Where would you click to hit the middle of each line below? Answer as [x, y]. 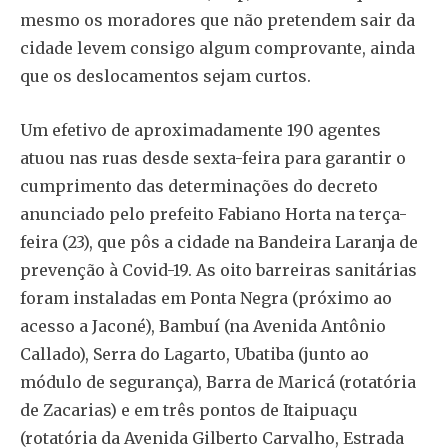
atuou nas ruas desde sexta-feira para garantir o [213, 158]
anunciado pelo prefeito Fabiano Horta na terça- [213, 214]
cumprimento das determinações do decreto [199, 186]
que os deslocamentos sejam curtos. [165, 76]
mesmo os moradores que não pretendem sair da [217, 20]
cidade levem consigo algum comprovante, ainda [217, 48]
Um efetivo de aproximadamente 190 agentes [200, 130]
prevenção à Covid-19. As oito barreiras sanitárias [218, 270]
